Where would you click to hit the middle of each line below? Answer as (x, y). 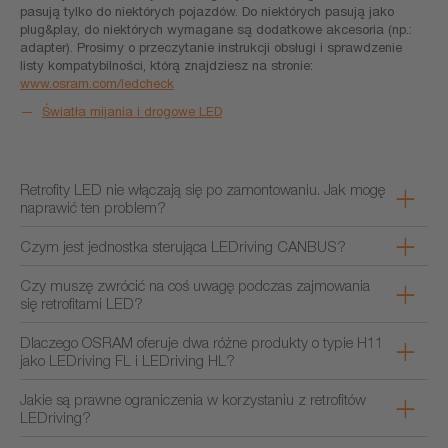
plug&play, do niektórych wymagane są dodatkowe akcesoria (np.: (216, 29)
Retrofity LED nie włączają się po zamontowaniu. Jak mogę (202, 189)
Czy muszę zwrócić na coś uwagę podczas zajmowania (195, 285)
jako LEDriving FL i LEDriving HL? (127, 360)
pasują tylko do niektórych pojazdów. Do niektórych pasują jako (207, 11)
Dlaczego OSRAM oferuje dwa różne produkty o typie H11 (201, 342)
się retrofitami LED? (81, 303)
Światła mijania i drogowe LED (132, 111)
